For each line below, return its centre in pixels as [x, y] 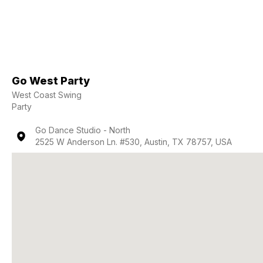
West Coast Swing [47, 95]
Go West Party [51, 81]
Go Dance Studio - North [83, 130]
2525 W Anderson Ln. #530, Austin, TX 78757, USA [134, 142]
